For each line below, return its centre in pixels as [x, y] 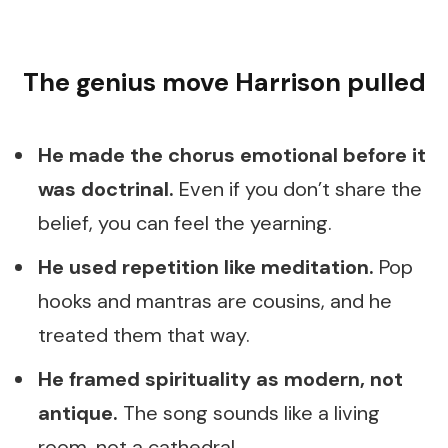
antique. [78, 413]
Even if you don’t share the [298, 189]
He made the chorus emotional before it [232, 155]
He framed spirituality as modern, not [220, 379]
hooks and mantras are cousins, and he [215, 301]
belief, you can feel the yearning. [185, 223]
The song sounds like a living [249, 413]
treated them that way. [144, 335]
